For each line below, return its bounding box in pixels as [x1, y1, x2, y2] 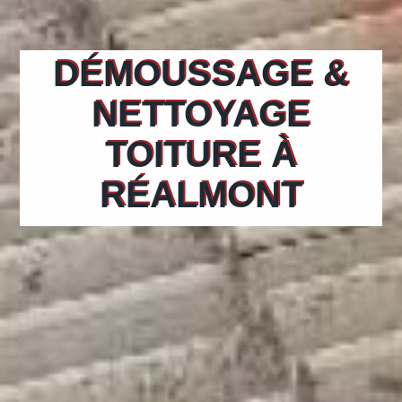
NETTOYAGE [92, 94, 310, 135]
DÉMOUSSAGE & [53, 54, 349, 94]
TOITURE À [105, 135, 297, 175]
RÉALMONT [100, 175, 302, 215]
